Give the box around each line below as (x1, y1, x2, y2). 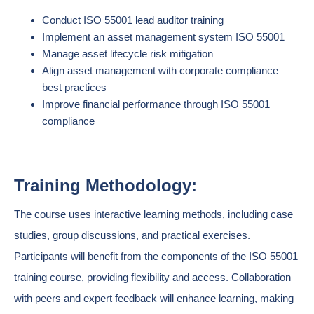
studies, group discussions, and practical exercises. (14, 229, 250, 241)
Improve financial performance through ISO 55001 (42, 98, 270, 110)
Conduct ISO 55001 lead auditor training (42, 14, 224, 26)
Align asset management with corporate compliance (42, 64, 278, 76)
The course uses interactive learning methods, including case (14, 208, 293, 220)
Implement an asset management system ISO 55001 (42, 31, 285, 43)
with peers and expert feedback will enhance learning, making (14, 292, 294, 304)
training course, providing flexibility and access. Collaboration (14, 271, 291, 283)
